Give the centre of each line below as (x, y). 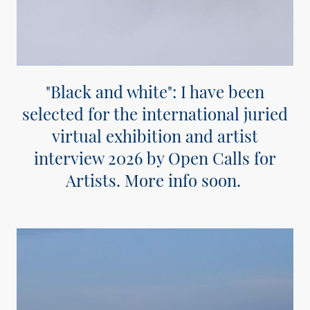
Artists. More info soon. (155, 180)
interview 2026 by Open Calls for (155, 158)
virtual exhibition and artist (155, 136)
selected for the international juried (155, 114)
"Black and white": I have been (155, 92)
